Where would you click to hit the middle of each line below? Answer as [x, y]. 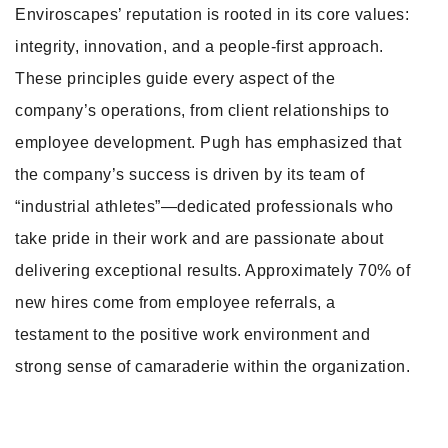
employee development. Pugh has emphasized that [208, 142]
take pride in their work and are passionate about [199, 238]
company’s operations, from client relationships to [202, 110]
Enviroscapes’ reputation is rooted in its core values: [212, 14]
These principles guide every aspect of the [175, 78]
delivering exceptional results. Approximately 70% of [212, 270]
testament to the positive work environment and [192, 334]
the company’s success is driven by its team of [189, 174]
